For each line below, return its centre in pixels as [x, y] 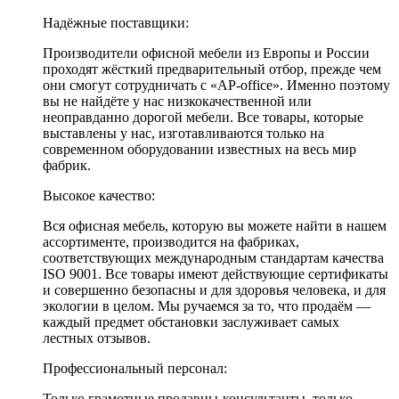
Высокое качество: [99, 195]
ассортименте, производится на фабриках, [171, 241]
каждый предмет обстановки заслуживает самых [191, 322]
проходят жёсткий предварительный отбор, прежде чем [212, 69]
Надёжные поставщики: [116, 22]
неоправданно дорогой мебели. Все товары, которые [203, 117]
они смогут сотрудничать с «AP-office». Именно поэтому [216, 85]
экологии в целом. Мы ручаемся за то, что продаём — [207, 305]
